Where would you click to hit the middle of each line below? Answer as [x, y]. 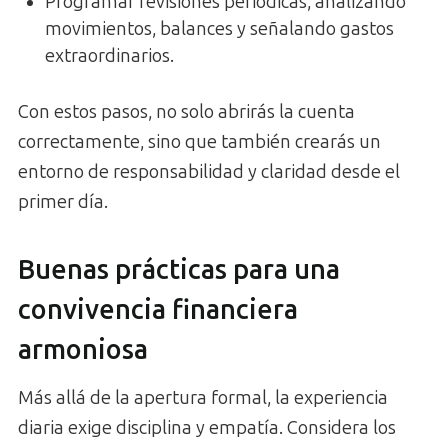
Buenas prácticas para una [179, 269]
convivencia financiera [158, 309]
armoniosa [83, 349]
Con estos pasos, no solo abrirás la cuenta [186, 112]
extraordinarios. [109, 56]
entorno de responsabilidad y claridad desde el [209, 172]
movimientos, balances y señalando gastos [219, 29]
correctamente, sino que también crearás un [199, 142]
